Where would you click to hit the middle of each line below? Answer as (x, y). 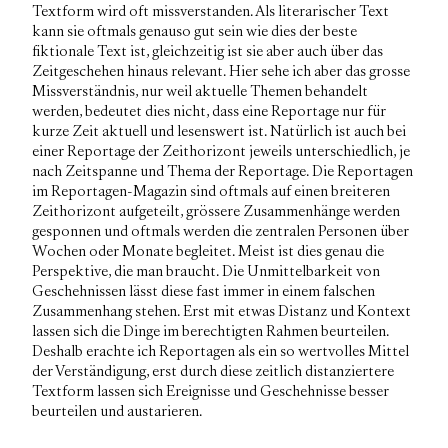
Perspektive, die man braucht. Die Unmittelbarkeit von (206, 271)
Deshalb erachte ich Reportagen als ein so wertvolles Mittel (220, 351)
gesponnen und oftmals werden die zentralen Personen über (220, 231)
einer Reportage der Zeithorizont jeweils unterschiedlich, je (221, 151)
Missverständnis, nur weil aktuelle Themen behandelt (200, 91)
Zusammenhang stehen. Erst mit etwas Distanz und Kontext (221, 311)
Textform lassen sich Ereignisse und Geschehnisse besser (210, 391)
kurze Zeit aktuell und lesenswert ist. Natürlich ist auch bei (219, 131)
